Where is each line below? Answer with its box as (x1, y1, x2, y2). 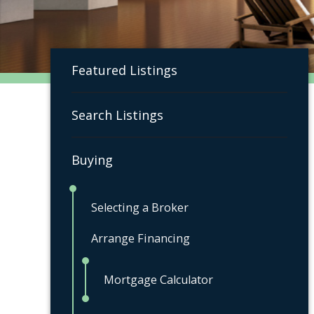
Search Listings (71, 106, 163, 123)
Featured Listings (71, 61, 177, 78)
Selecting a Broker (91, 199, 189, 215)
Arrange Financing (91, 230, 190, 246)
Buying (71, 151, 113, 168)
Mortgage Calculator (104, 271, 213, 287)
